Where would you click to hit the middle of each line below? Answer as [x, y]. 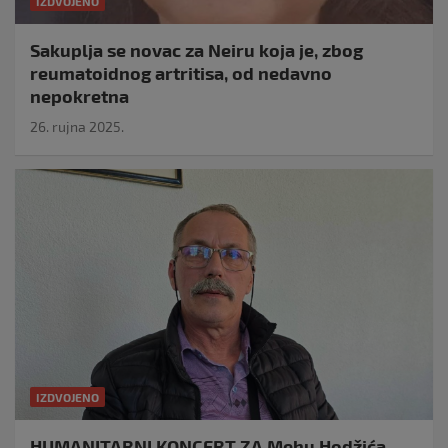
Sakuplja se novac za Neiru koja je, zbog [196, 50]
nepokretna [79, 96]
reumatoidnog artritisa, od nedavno [181, 73]
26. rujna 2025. [77, 127]
